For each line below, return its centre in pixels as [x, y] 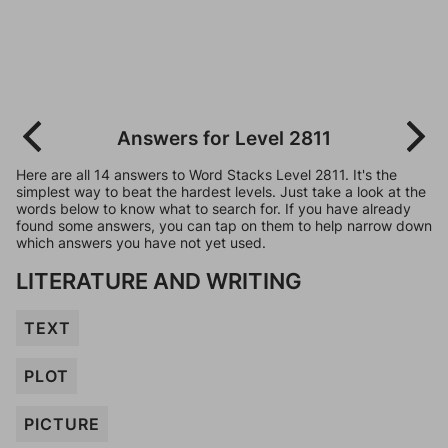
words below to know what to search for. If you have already [213, 208]
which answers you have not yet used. [141, 242]
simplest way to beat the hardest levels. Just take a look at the [221, 191]
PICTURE [62, 424]
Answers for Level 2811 [224, 138]
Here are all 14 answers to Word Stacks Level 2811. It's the [206, 174]
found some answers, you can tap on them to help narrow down [224, 225]
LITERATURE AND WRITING [159, 280]
